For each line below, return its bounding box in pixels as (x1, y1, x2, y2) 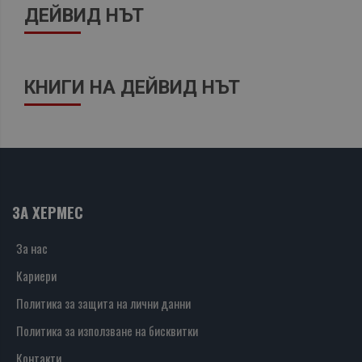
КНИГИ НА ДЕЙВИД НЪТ (24, 76, 240, 99)
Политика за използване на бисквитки (16, 322, 198, 340)
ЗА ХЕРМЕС (12, 201, 83, 224)
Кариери (16, 267, 57, 285)
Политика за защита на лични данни (16, 294, 191, 313)
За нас (16, 239, 48, 258)
